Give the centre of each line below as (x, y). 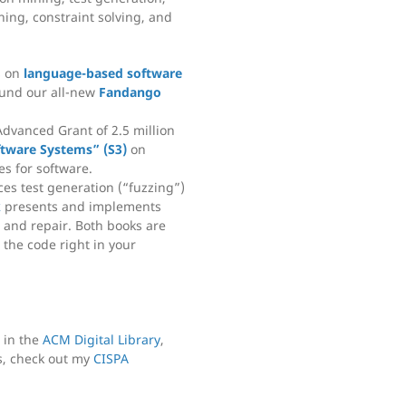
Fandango (130, 92)
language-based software (103, 72)
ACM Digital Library (101, 339)
